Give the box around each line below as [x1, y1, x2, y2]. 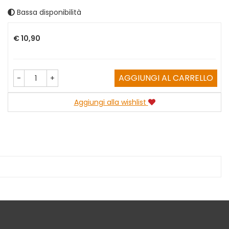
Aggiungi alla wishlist [74, 97, 146, 107]
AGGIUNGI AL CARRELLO [119, 72, 213, 84]
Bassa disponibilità [15, 7, 81, 17]
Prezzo [13, 17, 36, 28]
